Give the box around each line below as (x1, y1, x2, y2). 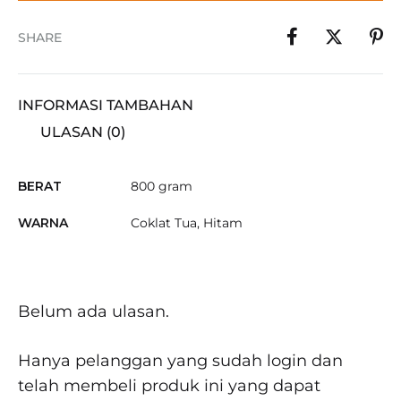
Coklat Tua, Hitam (131, 215, 243, 231)
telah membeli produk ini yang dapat (18, 376, 320, 396)
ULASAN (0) (40, 124, 125, 141)
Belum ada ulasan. (18, 302, 169, 321)
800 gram (131, 178, 192, 194)
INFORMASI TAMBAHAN (18, 97, 193, 114)
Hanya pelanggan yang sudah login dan (18, 351, 343, 371)
